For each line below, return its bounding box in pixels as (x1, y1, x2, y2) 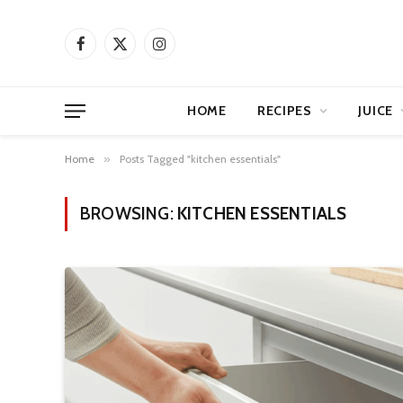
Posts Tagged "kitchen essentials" (120, 152, 281, 166)
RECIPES (256, 103, 312, 119)
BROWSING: (80, 203, 177, 224)
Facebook (79, 42, 133, 59)
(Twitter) (119, 61, 165, 78)
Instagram (158, 42, 213, 59)
